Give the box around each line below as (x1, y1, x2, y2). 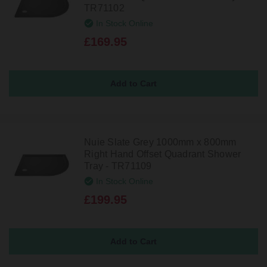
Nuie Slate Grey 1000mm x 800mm (84, 137, 237, 148)
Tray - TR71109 (84, 161, 152, 172)
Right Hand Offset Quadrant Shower (84, 149, 241, 160)
